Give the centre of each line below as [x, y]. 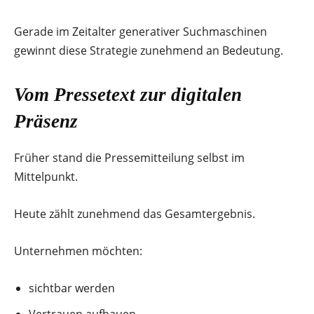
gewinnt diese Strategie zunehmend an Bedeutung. [149, 50]
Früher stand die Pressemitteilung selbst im [129, 157]
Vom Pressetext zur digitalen [128, 94]
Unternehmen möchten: [78, 251]
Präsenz [46, 121]
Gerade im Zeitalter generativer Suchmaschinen [141, 31]
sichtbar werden [72, 288]
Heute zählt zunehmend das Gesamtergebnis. [135, 213]
